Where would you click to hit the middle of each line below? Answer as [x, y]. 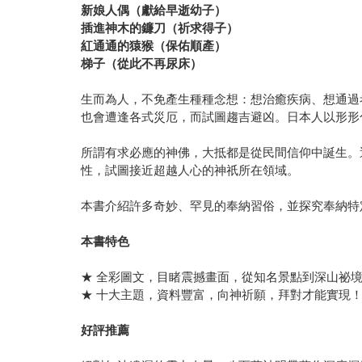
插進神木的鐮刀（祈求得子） [160, 28]
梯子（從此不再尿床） [142, 64]
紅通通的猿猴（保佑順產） [154, 46]
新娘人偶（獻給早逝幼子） [154, 11]
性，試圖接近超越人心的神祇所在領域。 [190, 170]
